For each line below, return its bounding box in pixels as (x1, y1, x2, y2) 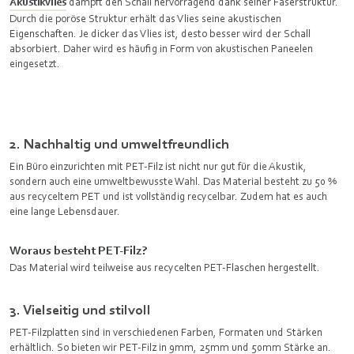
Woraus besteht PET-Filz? (9, 243, 147, 258)
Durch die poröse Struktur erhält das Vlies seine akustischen (9, 12, 281, 24)
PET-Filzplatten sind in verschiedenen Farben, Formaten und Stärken (9, 326, 322, 338)
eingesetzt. (9, 57, 62, 70)
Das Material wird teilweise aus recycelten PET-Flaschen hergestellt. (9, 261, 325, 273)
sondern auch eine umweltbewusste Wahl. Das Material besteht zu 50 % (9, 175, 337, 187)
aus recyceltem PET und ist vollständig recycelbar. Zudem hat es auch (9, 190, 327, 202)
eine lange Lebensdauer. (9, 205, 120, 217)
